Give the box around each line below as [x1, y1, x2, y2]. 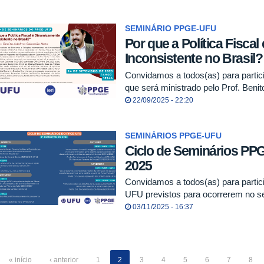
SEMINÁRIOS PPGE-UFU [124, 131, 222, 140]
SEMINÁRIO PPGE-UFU [124, 24, 216, 34]
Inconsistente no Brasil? [124, 51, 263, 67]
